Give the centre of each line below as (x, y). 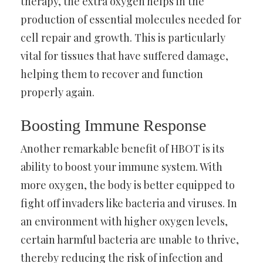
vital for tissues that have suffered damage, (124, 55)
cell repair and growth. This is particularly (123, 37)
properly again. (58, 92)
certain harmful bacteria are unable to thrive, (130, 239)
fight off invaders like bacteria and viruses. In (129, 203)
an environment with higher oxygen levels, (124, 221)
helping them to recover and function (112, 74)
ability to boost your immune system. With (122, 166)
